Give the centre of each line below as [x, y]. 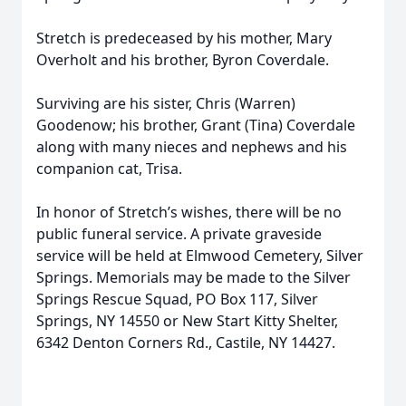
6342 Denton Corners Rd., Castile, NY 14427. [186, 343]
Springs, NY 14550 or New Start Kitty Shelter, [187, 321]
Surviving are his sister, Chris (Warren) [166, 103]
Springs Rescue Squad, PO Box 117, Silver [177, 299]
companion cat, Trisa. [109, 169]
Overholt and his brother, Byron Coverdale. [183, 60]
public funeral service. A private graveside [179, 234]
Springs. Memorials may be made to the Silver [193, 277]
